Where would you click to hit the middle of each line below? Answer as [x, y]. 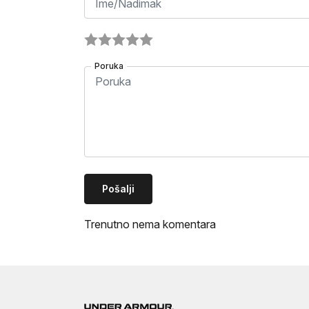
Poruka [109, 66]
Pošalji [118, 189]
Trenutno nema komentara [150, 225]
